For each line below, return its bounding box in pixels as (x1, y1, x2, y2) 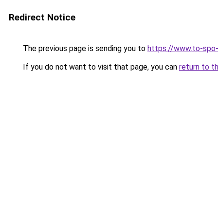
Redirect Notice (9, 12, 75, 23)
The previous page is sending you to (21, 44, 147, 53)
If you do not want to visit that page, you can (21, 62, 179, 72)
